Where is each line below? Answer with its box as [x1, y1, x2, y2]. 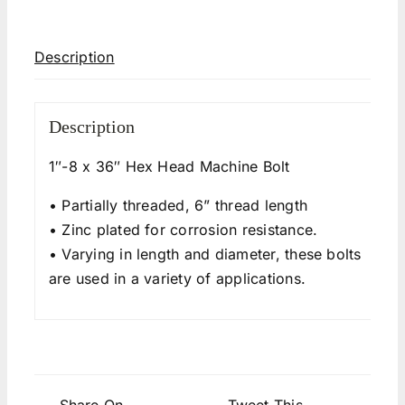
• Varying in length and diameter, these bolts [48, 245, 362, 264]
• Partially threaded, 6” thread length [48, 196, 307, 215]
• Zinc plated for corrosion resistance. [48, 221, 318, 240]
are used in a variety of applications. [48, 269, 306, 288]
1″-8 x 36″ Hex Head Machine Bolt [48, 157, 290, 176]
